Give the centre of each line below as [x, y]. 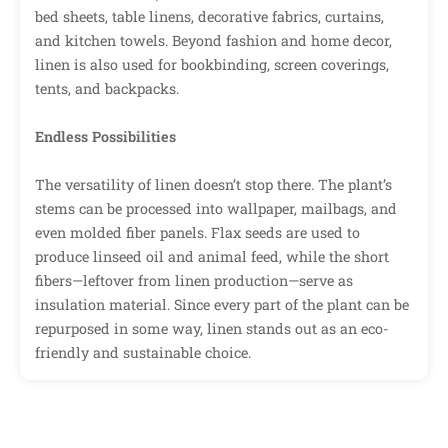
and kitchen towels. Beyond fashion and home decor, [213, 41]
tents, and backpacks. [107, 89]
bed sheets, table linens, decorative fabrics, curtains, [209, 17]
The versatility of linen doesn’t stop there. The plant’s [213, 185]
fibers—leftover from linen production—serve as [194, 281]
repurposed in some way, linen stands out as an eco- [212, 329]
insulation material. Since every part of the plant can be [222, 305]
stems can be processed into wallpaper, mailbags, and [216, 209]
